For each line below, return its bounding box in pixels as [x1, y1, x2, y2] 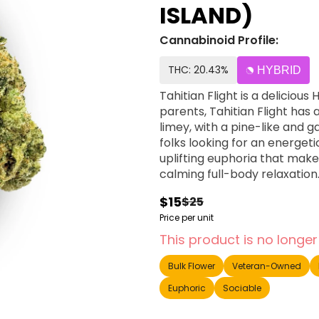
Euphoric [168, 282, 206, 294]
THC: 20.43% [168, 63, 229, 77]
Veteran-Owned [232, 260, 301, 272]
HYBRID [257, 64, 301, 76]
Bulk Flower [168, 260, 215, 272]
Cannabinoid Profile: [159, 32, 278, 48]
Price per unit [159, 211, 214, 224]
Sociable [223, 282, 261, 294]
